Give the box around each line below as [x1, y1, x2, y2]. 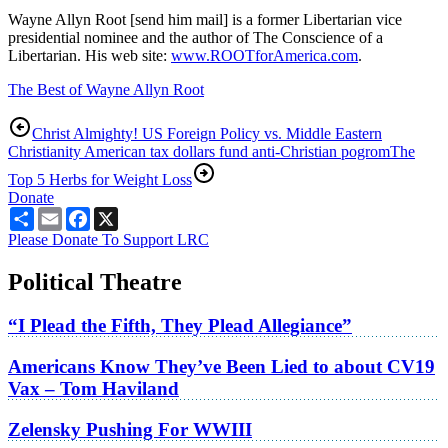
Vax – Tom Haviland [8, 378, 179, 400]
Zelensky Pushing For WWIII [8, 418, 252, 440]
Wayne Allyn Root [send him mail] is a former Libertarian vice [8, 10, 402, 28]
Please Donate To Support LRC [8, 230, 209, 248]
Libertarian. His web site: [8, 46, 171, 64]
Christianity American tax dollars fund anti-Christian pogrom [8, 142, 390, 160]
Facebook [90, 205, 152, 223]
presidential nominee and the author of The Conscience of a [8, 28, 383, 46]
